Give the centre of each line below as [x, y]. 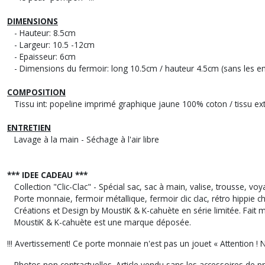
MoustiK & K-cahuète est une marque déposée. [99, 222]
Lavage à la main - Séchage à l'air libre [83, 139]
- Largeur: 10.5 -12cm [51, 45]
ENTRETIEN [29, 127]
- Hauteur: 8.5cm [43, 33]
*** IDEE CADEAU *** [47, 175]
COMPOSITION [36, 92]
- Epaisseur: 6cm [41, 56]
